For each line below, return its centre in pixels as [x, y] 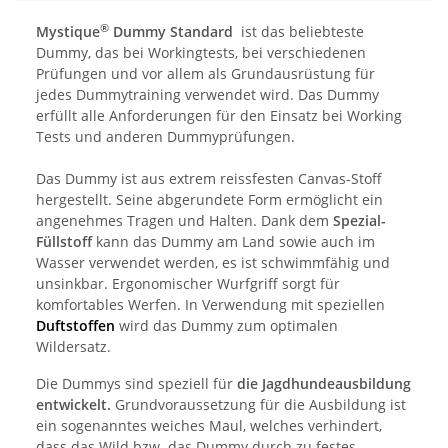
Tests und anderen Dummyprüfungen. [165, 136]
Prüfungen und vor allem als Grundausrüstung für [205, 73]
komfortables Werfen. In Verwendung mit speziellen [210, 304]
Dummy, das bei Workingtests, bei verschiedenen [201, 52]
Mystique [68, 31]
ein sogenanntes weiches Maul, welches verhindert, [209, 425]
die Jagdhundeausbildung [324, 383]
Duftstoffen [77, 325]
